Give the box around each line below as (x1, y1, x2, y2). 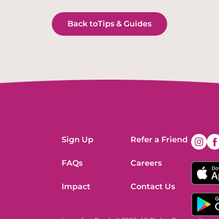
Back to (67, 19, 98, 29)
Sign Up (62, 135, 93, 145)
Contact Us (130, 182, 175, 192)
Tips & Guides (98, 19, 152, 29)
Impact (62, 182, 90, 192)
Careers (130, 158, 162, 168)
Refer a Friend (130, 135, 188, 145)
